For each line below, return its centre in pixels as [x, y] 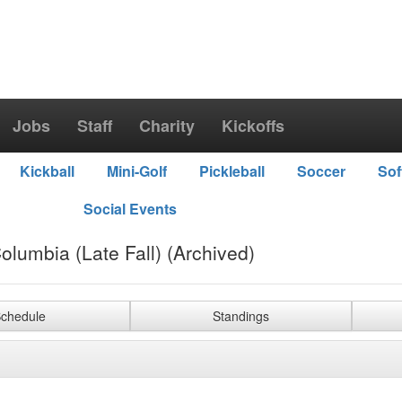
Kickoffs [253, 126]
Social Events [130, 209]
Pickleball [232, 171]
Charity [167, 126]
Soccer [321, 171]
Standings [241, 316]
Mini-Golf [136, 171]
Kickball [47, 171]
